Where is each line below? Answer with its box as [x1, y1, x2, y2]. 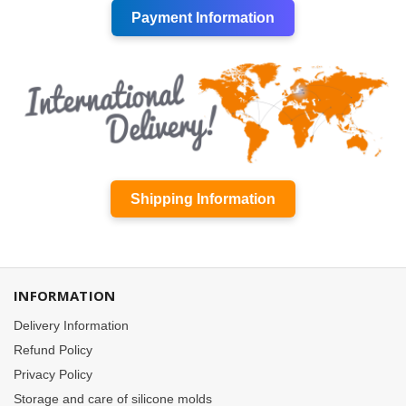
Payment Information [131, 9, 275, 25]
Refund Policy [14, 342, 92, 357]
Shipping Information [130, 190, 275, 207]
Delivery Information [14, 317, 129, 333]
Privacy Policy [14, 366, 92, 382]
